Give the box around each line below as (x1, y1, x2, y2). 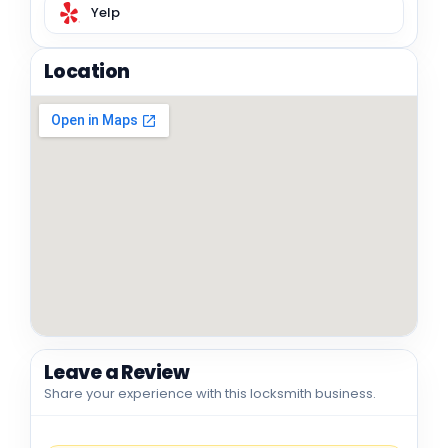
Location (44, 57, 130, 85)
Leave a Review (44, 358, 190, 386)
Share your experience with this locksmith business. (44, 383, 376, 403)
